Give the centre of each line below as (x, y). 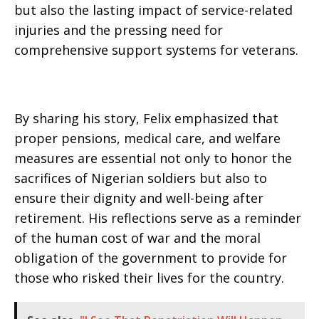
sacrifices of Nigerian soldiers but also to (141, 178)
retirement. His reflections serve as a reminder (158, 218)
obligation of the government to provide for (151, 257)
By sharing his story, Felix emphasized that (146, 118)
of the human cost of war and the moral (137, 237)
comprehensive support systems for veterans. (156, 49)
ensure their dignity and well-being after (139, 198)
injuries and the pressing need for (119, 30)
